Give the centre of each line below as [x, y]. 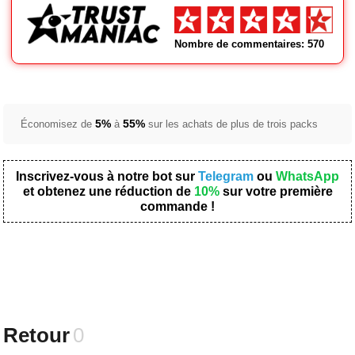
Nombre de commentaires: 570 [249, 44]
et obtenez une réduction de [108, 191]
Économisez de [58, 124]
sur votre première [276, 191]
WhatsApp [307, 176]
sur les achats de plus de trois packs [233, 124]
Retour [37, 335]
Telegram [226, 176]
